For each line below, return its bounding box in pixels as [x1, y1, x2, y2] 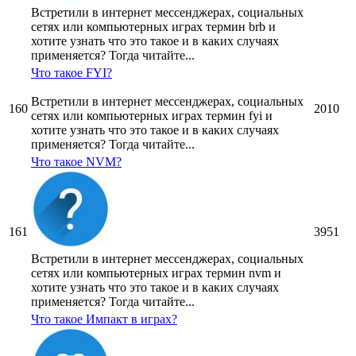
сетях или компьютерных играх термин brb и [31, 20, 276, 34]
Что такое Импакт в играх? [31, 312, 177, 327]
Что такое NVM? [31, 155, 122, 169]
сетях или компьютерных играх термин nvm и [31, 266, 281, 281]
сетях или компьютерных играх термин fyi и [31, 109, 273, 123]
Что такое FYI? [31, 66, 112, 80]
